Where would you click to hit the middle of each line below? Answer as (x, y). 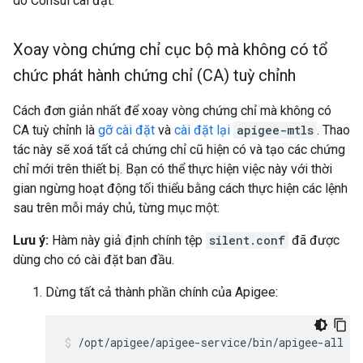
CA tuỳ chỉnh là (56, 130)
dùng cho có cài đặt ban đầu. (94, 260)
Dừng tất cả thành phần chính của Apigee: (162, 292)
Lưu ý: (31, 240)
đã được (314, 240)
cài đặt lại (202, 130)
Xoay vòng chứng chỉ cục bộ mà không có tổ (170, 49)
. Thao (333, 130)
